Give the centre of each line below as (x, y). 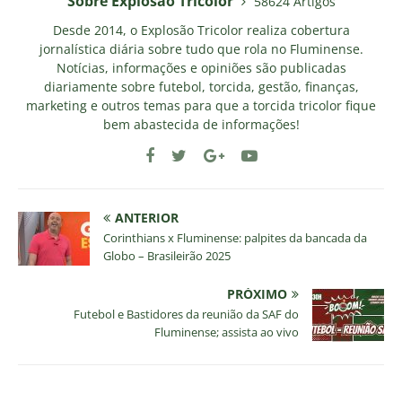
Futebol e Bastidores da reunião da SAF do (186, 315)
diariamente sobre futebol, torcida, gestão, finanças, (201, 87)
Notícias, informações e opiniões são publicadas (201, 68)
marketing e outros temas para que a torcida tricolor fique (201, 106)
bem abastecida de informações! (201, 125)
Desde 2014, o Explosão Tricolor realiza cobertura (201, 31)
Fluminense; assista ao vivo (227, 332)
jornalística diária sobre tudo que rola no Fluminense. (201, 49)
